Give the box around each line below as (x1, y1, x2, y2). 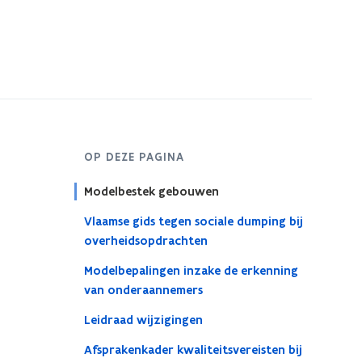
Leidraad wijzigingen (83, 312, 203, 328)
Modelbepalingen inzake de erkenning (83, 263, 298, 279)
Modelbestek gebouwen (83, 183, 219, 200)
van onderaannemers (83, 282, 203, 298)
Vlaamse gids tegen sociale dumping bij (83, 213, 303, 229)
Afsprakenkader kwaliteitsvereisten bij (83, 342, 302, 358)
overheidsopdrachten (83, 233, 208, 249)
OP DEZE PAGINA (83, 149, 184, 164)
